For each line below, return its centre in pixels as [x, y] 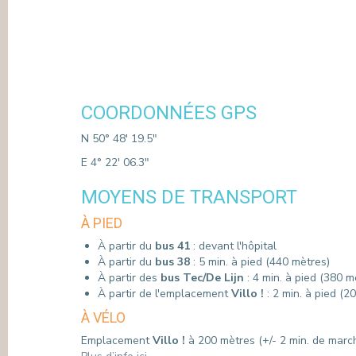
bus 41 [174, 246]
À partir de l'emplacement [164, 294]
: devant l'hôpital [235, 246]
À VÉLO [103, 317]
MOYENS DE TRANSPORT [189, 197]
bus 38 [172, 262]
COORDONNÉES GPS [169, 113]
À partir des [129, 278]
